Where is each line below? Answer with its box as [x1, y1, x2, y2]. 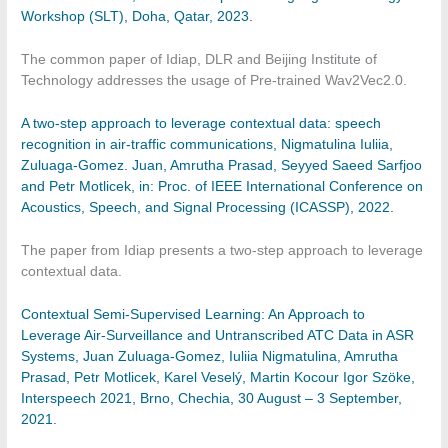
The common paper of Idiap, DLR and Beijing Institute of [21, 52, 378, 68]
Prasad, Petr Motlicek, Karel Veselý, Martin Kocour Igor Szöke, [21, 369, 416, 385]
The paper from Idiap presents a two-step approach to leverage [21, 243, 424, 258]
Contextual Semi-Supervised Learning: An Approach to [21, 306, 366, 322]
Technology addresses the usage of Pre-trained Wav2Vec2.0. [21, 73, 408, 89]
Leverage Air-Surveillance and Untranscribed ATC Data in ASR [21, 327, 415, 343]
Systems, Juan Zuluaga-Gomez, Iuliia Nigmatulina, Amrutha [21, 348, 399, 364]
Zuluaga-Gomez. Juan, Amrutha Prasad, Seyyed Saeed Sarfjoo [21, 158, 423, 174]
